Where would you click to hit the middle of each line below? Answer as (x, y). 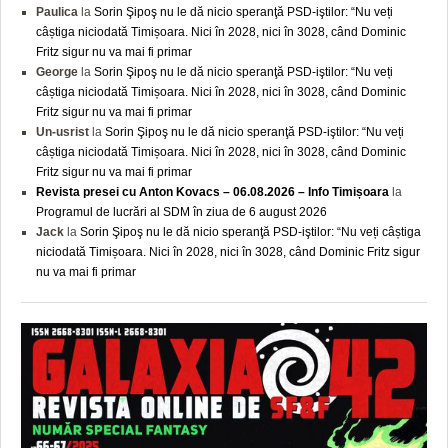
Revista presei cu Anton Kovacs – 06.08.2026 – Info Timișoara (212, 192)
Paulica (57, 12)
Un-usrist (62, 132)
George (57, 72)
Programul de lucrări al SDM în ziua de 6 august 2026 (181, 212)
